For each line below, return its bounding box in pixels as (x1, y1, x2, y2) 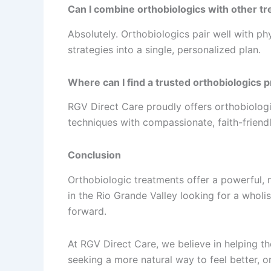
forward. (68, 205, 106, 218)
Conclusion (68, 149, 121, 162)
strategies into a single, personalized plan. (68, 43, 261, 56)
